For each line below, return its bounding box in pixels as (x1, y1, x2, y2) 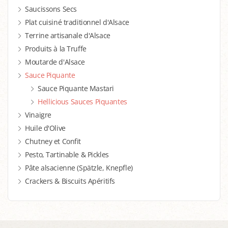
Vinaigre (25, 110, 51, 120)
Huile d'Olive (25, 123, 66, 133)
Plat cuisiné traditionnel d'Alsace (25, 17, 129, 27)
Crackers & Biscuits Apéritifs (25, 176, 115, 186)
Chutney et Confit (25, 136, 81, 147)
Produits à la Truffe (25, 44, 87, 54)
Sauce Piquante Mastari (38, 83, 114, 94)
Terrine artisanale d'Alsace (25, 31, 110, 41)
